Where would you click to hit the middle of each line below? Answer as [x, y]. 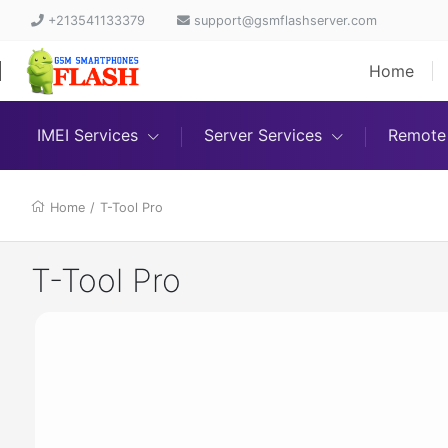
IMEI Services [88, 135]
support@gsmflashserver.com [283, 20]
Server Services [263, 135]
